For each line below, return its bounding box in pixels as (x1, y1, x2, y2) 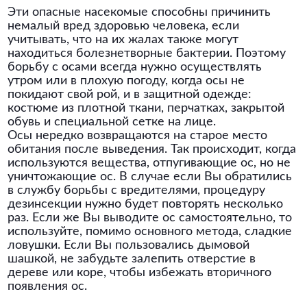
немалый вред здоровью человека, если (8, 20, 240, 32)
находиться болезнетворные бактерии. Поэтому (8, 47, 286, 60)
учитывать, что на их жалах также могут (8, 34, 239, 46)
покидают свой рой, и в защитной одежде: (8, 88, 252, 101)
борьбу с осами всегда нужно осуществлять (8, 61, 262, 73)
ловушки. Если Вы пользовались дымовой (8, 239, 250, 251)
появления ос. (8, 280, 88, 293)
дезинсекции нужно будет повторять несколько (8, 198, 284, 210)
